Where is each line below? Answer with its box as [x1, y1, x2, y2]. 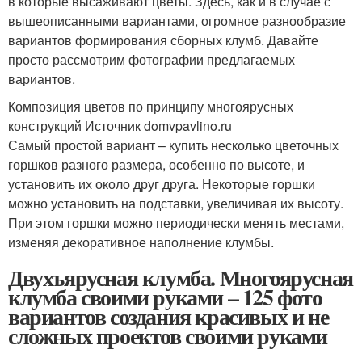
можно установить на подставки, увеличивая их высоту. [8, 194, 343, 213]
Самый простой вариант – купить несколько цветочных [8, 136, 339, 155]
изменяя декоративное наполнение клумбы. [8, 233, 274, 252]
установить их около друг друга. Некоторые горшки [8, 175, 315, 194]
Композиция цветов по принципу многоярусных [8, 97, 293, 116]
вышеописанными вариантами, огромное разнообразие [8, 11, 346, 31]
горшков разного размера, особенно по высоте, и [8, 155, 305, 175]
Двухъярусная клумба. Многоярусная [8, 261, 353, 295]
